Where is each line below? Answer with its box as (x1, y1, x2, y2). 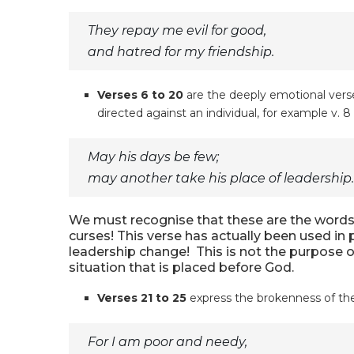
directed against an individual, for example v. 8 (97, 106, 351, 120)
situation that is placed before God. (69, 260, 294, 275)
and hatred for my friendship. (88, 44, 274, 59)
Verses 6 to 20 (97, 88, 183, 102)
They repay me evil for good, (88, 23, 266, 38)
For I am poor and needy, (88, 334, 247, 349)
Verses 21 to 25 (97, 291, 186, 305)
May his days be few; (88, 149, 219, 164)
